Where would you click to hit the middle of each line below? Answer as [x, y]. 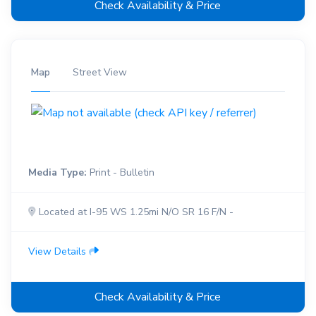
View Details [58, 251]
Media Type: [57, 172]
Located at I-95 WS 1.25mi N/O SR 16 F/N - [134, 212]
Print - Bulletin [120, 172]
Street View [99, 73]
